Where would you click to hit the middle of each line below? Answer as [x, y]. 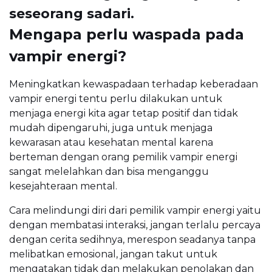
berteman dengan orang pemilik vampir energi [123, 157]
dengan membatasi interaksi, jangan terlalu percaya [135, 225]
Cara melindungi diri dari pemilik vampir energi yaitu [135, 211]
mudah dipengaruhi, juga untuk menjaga [111, 128]
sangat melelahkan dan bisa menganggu [109, 172]
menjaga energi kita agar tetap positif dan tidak [124, 114]
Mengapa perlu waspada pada [127, 35]
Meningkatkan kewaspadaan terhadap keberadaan [134, 84]
